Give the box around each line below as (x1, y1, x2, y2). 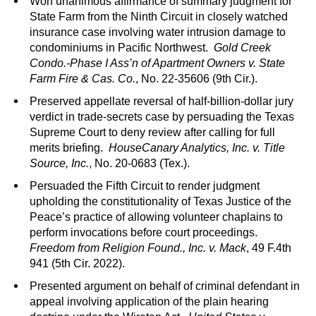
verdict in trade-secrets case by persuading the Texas (30, 111, 294, 123)
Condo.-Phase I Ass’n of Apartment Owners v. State (30, 57, 285, 70)
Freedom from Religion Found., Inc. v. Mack (30, 242, 246, 255)
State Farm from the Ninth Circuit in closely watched (30, 11, 288, 23)
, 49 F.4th (246, 242, 291, 255)
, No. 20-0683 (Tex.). (89, 157, 190, 170)
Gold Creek (214, 42, 271, 54)
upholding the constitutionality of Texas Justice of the (30, 195, 291, 208)
